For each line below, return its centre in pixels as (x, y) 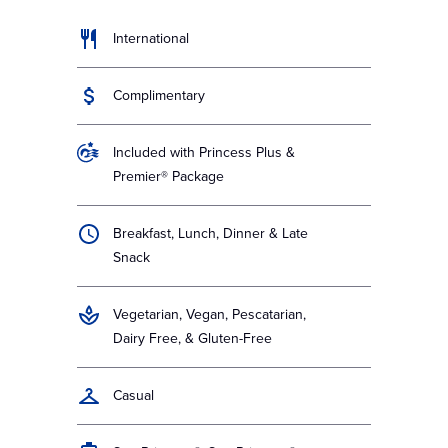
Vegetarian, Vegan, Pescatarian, (210, 314)
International (151, 38)
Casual (134, 395)
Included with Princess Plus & (204, 152)
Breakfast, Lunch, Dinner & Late (211, 233)
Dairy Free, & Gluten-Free (193, 338)
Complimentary (159, 95)
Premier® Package (169, 176)
